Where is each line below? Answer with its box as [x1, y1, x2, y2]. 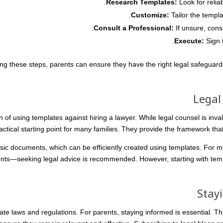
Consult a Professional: [94, 24, 174, 32]
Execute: [174, 37, 204, 45]
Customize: [131, 11, 169, 19]
